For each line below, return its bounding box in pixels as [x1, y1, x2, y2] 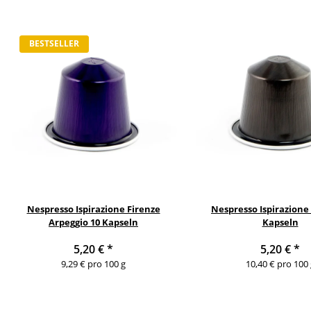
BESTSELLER [29, 37, 79, 50]
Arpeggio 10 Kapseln [49, 215, 138, 228]
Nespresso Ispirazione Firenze [26, 202, 160, 215]
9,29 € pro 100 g [61, 257, 126, 270]
